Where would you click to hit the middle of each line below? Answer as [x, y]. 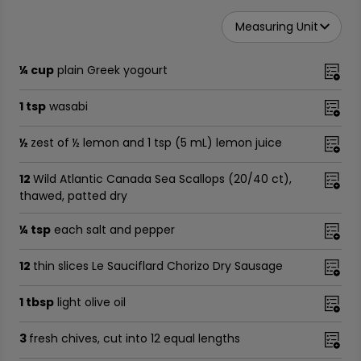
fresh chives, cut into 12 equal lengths [135, 338]
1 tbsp [37, 302]
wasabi [68, 106]
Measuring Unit [277, 27]
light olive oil [91, 302]
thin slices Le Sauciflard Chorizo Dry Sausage [158, 266]
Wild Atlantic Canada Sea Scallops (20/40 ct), [162, 179]
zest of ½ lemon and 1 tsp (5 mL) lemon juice [156, 143]
